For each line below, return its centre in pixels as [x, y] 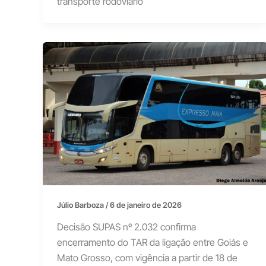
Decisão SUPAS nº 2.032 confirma [126, 227]
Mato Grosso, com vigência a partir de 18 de [147, 258]
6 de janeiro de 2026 [146, 205]
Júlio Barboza [81, 205]
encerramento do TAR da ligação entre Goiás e [153, 243]
